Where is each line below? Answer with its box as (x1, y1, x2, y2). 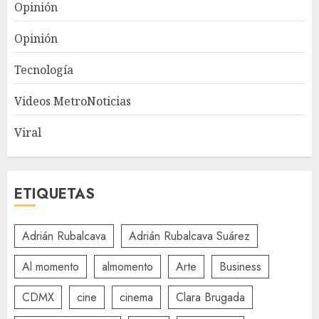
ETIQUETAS (14, 184, 95, 205)
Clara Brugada (176, 288, 245, 305)
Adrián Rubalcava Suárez (129, 227, 250, 244)
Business (219, 258, 261, 275)
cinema (120, 288, 153, 305)
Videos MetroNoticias (14, 93, 131, 110)
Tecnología (14, 62, 73, 78)
